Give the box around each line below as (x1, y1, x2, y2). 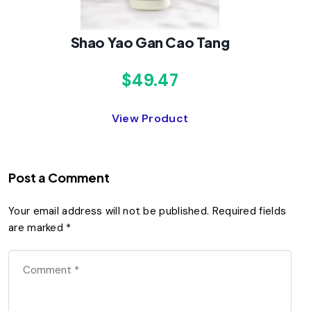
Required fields (212, 204, 287, 218)
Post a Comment (8, 169, 110, 185)
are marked (8, 221, 67, 235)
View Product (111, 111, 189, 126)
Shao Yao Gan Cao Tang (70, 33, 230, 51)
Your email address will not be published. (8, 204, 210, 218)
